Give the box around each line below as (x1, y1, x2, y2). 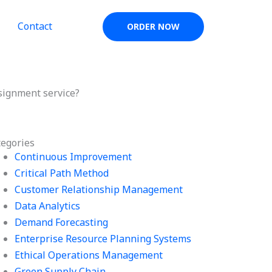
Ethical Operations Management (15, 248, 163, 262)
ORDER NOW (127, 21, 180, 32)
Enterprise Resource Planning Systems (15, 232, 192, 245)
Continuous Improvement (15, 150, 132, 163)
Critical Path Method (15, 166, 109, 180)
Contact (17, 19, 52, 33)
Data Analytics (15, 199, 81, 212)
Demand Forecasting (15, 216, 109, 229)
